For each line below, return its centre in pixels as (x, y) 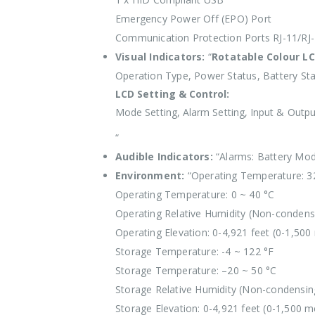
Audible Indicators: (164, 156)
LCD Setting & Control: (173, 94)
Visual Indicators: (160, 57)
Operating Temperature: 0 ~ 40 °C (195, 194)
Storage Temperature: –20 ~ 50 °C (196, 270)
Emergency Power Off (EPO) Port (193, 19)
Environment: (150, 175)
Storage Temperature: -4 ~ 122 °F (195, 251)
